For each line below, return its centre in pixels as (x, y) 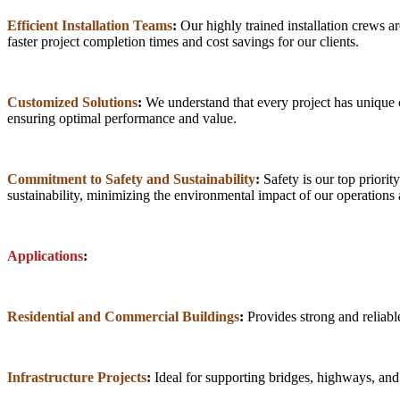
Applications (45, 255)
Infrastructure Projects (77, 377)
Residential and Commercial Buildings (123, 316)
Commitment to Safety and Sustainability (131, 179)
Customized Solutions (72, 102)
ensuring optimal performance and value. (122, 118)
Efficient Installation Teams (90, 25)
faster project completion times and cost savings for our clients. (183, 41)
